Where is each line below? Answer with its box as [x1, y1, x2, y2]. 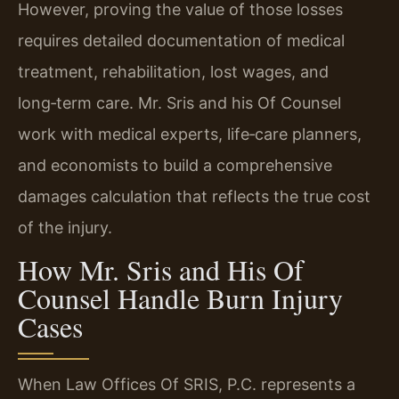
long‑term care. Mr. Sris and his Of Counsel [18, 93, 341, 112]
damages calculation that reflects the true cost [18, 186, 370, 206]
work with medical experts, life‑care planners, [18, 124, 362, 143]
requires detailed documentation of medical [18, 30, 345, 50]
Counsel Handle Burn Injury [18, 279, 343, 317]
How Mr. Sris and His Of [18, 250, 304, 289]
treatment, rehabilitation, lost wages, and [18, 61, 329, 81]
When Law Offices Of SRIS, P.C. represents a [18, 375, 355, 394]
